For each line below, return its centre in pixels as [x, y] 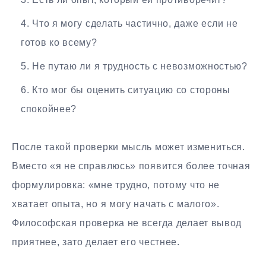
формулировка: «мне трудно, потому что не [116, 185]
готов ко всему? [59, 43]
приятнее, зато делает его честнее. [96, 242]
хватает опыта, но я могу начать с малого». [116, 204]
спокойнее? [49, 109]
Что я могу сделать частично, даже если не [135, 24]
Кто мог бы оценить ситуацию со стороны [131, 90]
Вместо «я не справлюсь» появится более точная [131, 166]
